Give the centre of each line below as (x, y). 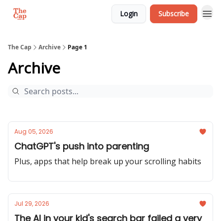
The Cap (20, 47)
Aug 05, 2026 (34, 131)
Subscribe (174, 14)
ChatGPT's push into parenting (82, 146)
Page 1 (77, 47)
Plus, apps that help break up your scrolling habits (108, 161)
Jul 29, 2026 (32, 203)
